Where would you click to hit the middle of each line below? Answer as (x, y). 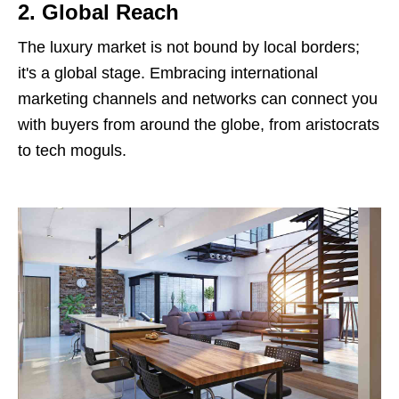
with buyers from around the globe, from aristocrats (199, 124)
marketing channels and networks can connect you (198, 98)
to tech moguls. (72, 150)
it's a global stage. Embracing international (168, 73)
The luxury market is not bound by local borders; (189, 47)
